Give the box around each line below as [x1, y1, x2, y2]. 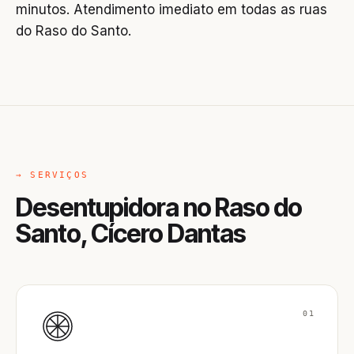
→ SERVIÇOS [16, 170, 88, 180]
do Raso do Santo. [16, 23, 131, 39]
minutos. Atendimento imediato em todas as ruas [16, 2, 327, 17]
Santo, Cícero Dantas [16, 218, 246, 249]
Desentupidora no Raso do [16, 192, 302, 223]
